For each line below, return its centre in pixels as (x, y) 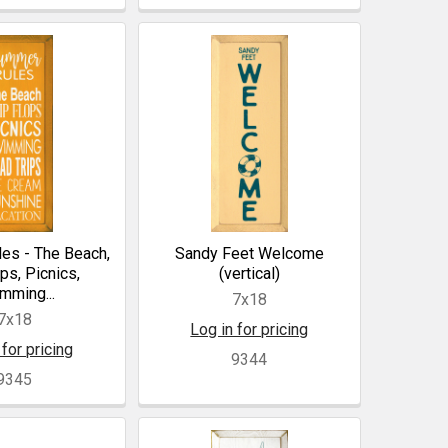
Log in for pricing (249, 330)
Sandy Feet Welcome (249, 254)
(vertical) (249, 274)
